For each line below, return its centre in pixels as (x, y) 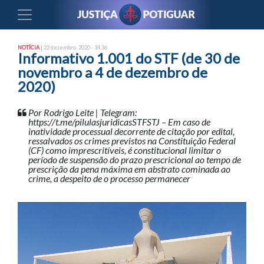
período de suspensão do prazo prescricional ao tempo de (135, 159)
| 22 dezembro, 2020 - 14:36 (73, 47)
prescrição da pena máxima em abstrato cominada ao (129, 169)
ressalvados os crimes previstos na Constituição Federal (132, 141)
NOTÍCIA (29, 47)
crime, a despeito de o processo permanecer (109, 178)
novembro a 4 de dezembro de (113, 72)
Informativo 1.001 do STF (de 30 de (129, 58)
